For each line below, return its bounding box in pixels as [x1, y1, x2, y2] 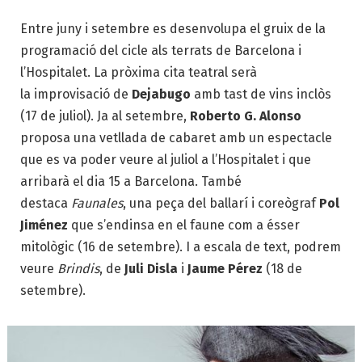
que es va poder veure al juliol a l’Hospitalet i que [20, 151, 311, 167]
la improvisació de [20, 86, 128, 102]
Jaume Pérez [187, 260, 263, 276]
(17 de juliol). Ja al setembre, [20, 107, 190, 124]
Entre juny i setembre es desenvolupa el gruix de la [20, 20, 326, 36]
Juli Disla [124, 260, 178, 276]
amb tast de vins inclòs [191, 86, 331, 102]
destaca [20, 195, 71, 211]
